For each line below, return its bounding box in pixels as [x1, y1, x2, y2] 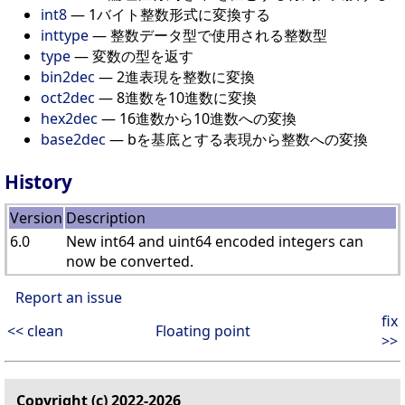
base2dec [41, 128, 106, 149]
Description [66, 207, 146, 228]
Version [10, 207, 62, 228]
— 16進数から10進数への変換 [98, 108, 297, 128]
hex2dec [41, 108, 98, 128]
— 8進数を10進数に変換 [95, 87, 257, 108]
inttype [41, 24, 89, 45]
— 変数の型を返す [71, 45, 193, 66]
